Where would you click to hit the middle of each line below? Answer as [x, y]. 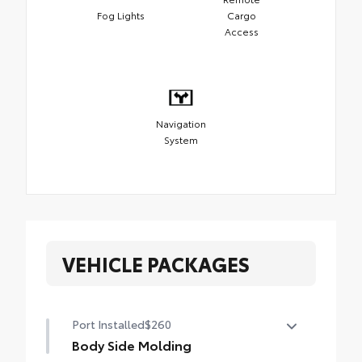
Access [241, 32]
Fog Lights [121, 15]
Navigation [181, 124]
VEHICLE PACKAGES [156, 263]
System [181, 140]
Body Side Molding [132, 344]
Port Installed [108, 324]
